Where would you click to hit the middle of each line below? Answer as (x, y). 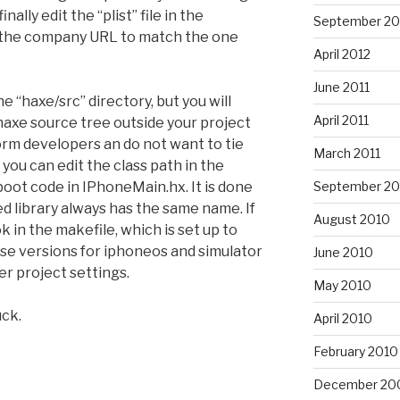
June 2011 (341, 87)
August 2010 (351, 219)
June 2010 (343, 252)
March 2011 (346, 153)
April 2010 (342, 318)
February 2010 (355, 351)
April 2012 (342, 54)
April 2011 (341, 120)
